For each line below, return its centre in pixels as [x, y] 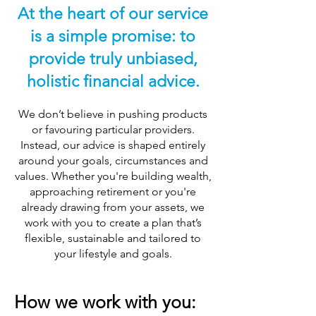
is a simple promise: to [113, 36]
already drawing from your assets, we [113, 207]
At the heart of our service [113, 14]
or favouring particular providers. [113, 129]
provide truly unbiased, [113, 59]
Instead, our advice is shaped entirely [113, 145]
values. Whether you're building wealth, [113, 176]
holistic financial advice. [113, 81]
